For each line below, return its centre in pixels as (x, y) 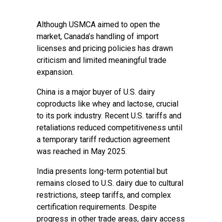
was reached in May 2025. (82, 151)
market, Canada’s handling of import (98, 36)
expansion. (55, 72)
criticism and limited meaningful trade (102, 60)
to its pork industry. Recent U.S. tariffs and (109, 116)
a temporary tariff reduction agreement (103, 139)
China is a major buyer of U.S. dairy (96, 92)
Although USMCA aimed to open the (98, 25)
